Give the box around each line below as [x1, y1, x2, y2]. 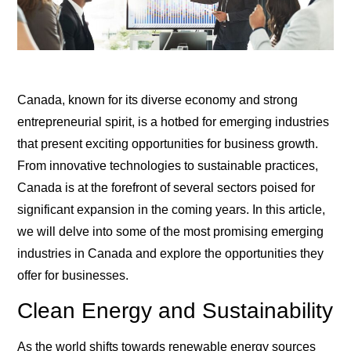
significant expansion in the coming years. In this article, [17, 202, 326, 216]
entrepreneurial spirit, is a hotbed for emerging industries [17, 114, 330, 128]
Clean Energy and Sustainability [17, 299, 334, 324]
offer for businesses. [17, 268, 129, 282]
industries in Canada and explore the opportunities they [17, 246, 324, 260]
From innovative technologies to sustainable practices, [17, 158, 319, 172]
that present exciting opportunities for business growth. [17, 136, 319, 150]
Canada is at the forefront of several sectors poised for [17, 180, 316, 194]
